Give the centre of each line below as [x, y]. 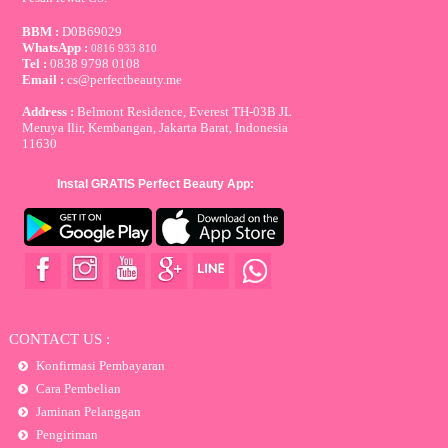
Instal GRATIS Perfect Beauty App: [155, 183]
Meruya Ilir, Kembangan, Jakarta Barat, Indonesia [155, 127]
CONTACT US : [59, 339]
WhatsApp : [57, 47]
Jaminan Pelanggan [88, 412]
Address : [48, 111]
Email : [45, 79]
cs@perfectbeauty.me [125, 79]
